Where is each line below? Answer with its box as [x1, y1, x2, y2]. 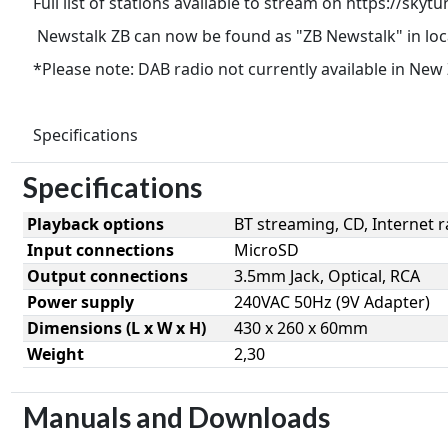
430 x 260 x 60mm [233, 316, 368, 339]
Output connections [26, 264, 188, 287]
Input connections [26, 238, 174, 261]
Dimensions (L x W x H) [26, 316, 206, 339]
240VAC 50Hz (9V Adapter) [233, 290, 430, 313]
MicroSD [233, 238, 299, 261]
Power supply [26, 290, 134, 313]
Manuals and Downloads [22, 399, 330, 434]
